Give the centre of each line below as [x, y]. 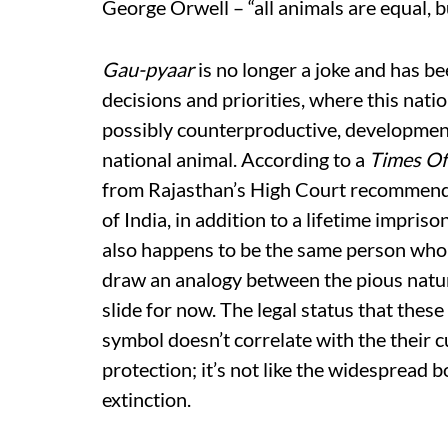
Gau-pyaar [148, 69]
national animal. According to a [235, 159]
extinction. [146, 399]
